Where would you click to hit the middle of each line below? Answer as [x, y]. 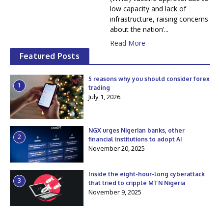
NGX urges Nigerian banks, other [137, 130]
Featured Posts [50, 56]
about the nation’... [139, 29]
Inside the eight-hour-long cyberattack [147, 174]
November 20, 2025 [117, 148]
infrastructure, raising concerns [159, 19]
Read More [128, 43]
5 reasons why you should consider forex [149, 79]
